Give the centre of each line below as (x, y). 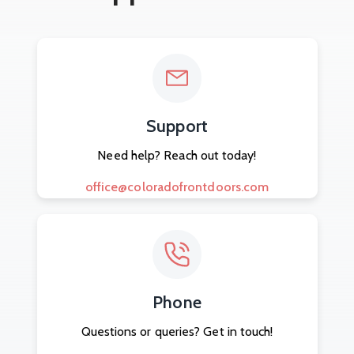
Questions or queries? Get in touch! (177, 331)
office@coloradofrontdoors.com (177, 186)
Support (177, 126)
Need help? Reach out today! (177, 155)
